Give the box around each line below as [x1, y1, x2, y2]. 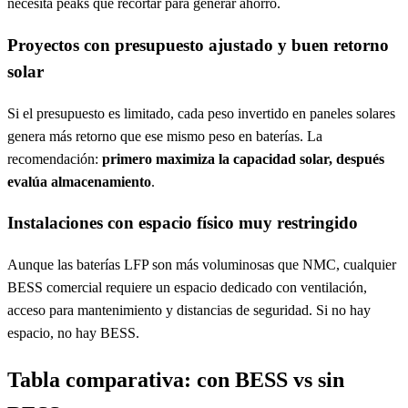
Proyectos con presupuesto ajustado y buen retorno [7, 35, 389, 55]
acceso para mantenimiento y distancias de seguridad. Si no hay [7, 302, 371, 319]
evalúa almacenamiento [7, 173, 151, 189]
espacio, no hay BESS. [7, 325, 139, 342]
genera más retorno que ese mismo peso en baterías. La [7, 127, 322, 144]
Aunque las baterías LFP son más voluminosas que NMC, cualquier [7, 257, 396, 273]
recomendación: [7, 150, 102, 167]
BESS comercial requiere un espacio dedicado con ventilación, [7, 280, 367, 296]
